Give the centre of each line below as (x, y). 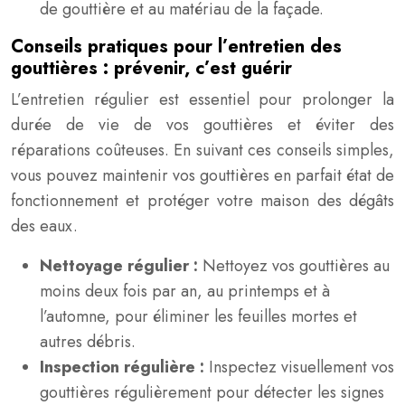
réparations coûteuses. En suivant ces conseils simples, (202, 150)
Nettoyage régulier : (121, 266)
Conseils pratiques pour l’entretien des (176, 47)
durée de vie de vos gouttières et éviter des (202, 125)
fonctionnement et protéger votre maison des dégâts (202, 201)
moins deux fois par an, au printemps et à (185, 291)
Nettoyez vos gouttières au (296, 266)
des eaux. (44, 226)
